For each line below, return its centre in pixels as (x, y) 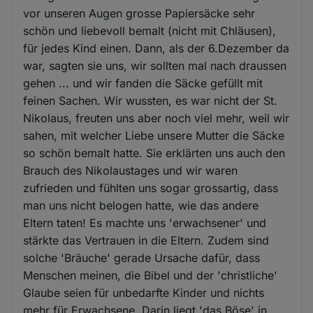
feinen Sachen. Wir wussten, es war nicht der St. (151, 100)
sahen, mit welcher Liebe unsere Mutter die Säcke (154, 135)
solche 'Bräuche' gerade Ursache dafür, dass (142, 257)
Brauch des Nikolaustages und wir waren (131, 170)
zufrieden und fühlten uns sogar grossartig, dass (151, 188)
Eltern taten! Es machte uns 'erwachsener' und (145, 223)
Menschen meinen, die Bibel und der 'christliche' (151, 275)
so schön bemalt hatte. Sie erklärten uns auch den (154, 153)
